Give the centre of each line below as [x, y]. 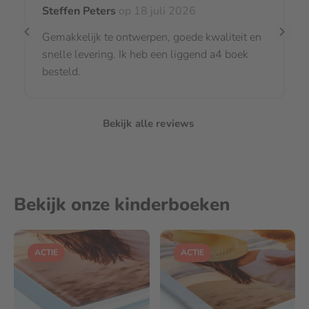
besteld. [61, 71]
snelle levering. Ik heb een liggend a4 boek [145, 54]
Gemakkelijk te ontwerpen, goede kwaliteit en [152, 37]
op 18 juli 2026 [156, 11]
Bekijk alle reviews [148, 123]
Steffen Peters [79, 11]
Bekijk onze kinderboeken [122, 204]
